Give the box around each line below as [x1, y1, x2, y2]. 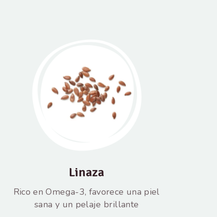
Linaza [69, 164, 105, 180]
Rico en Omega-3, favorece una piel [13, 186, 160, 198]
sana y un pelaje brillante [34, 198, 139, 210]
